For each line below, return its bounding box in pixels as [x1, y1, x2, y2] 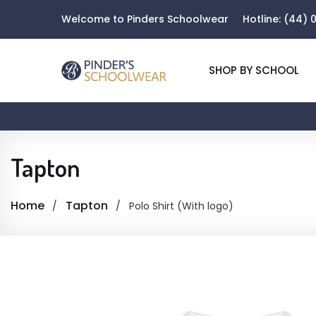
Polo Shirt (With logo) [129, 199, 233, 213]
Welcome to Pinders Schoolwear [61, 12, 229, 26]
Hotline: [243, 12, 284, 26]
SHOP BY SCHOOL [209, 63, 299, 78]
